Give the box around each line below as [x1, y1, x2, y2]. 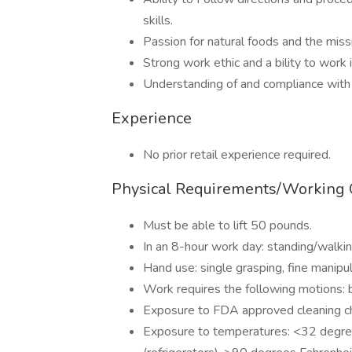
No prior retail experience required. [143, 146, 331, 163]
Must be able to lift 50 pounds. [143, 217, 312, 234]
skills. [143, 12, 173, 29]
